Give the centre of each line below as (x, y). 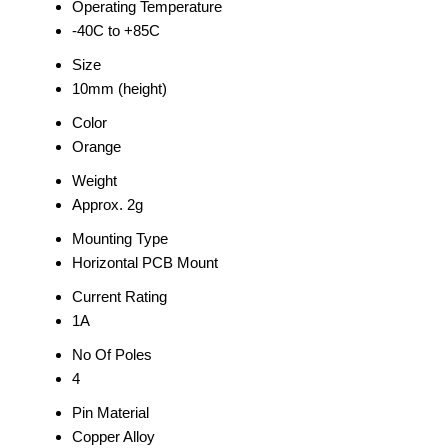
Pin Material (110, 412)
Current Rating (119, 296)
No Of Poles (112, 354)
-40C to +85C (116, 30)
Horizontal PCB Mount (145, 262)
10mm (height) (119, 88)
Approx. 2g (107, 204)
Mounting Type (120, 238)
